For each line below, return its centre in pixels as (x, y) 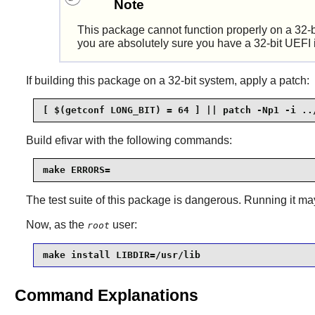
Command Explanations (106, 295)
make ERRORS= (76, 170)
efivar (68, 140)
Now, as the (56, 224)
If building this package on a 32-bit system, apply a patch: (167, 80)
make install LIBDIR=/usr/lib (121, 255)
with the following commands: (157, 140)
